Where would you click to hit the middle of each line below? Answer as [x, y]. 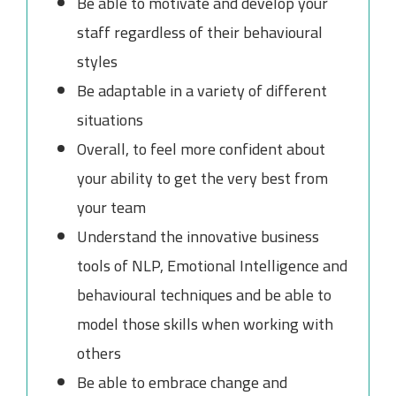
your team [111, 207]
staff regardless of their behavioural [199, 32]
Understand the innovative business [198, 236]
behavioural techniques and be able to [204, 294]
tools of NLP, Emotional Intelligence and [212, 265]
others [99, 353]
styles [97, 61]
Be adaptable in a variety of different [202, 90]
